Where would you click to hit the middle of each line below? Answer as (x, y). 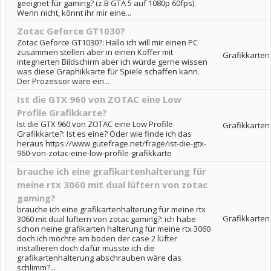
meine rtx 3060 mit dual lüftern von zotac (112, 184)
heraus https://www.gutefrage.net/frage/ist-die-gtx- (112, 143)
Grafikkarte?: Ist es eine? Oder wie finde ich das (104, 134)
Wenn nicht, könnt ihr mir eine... (74, 13)
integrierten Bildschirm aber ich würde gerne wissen (112, 62)
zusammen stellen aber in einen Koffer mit (95, 52)
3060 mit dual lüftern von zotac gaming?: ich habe (106, 219)
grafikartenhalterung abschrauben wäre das (99, 258)
